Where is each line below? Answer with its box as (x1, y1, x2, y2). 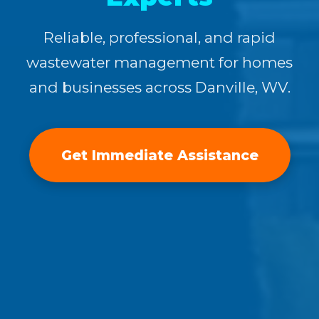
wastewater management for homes (26, 53, 293, 71)
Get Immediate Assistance (61, 146, 258, 164)
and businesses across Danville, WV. (28, 78, 291, 96)
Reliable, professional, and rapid (43, 28, 276, 46)
